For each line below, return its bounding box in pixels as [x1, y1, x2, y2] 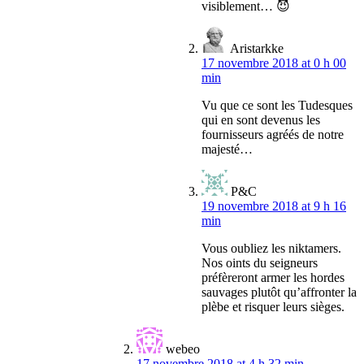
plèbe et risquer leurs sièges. [201, 300, 344, 314]
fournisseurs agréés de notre [201, 128, 344, 142]
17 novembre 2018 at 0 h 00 [201, 56, 346, 71]
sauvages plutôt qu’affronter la [201, 285, 357, 300]
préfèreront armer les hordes [201, 271, 344, 285]
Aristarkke [230, 41, 284, 56]
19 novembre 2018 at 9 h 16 [201, 199, 346, 214]
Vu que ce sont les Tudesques [201, 98, 353, 113]
